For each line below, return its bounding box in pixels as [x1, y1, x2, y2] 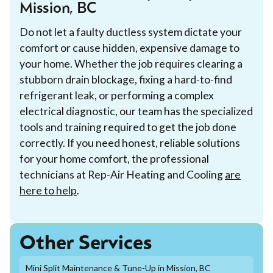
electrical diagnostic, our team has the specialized [19, 104, 253, 118]
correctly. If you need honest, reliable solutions [19, 136, 240, 149]
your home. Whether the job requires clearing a [19, 57, 243, 70]
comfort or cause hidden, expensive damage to [19, 41, 239, 54]
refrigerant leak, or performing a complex [19, 88, 214, 102]
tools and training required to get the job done [19, 120, 236, 133]
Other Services [19, 234, 152, 254]
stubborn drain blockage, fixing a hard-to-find [19, 73, 232, 86]
